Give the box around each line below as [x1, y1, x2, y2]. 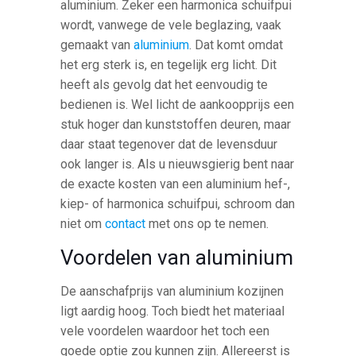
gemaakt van [60, 37, 134, 52]
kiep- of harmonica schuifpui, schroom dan [60, 195, 296, 211]
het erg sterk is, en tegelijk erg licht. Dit [60, 56, 277, 72]
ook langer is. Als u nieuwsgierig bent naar [60, 156, 295, 172]
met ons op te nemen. [145, 215, 269, 231]
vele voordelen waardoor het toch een [60, 323, 270, 339]
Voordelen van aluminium [60, 245, 294, 269]
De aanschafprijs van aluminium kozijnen [60, 283, 284, 299]
